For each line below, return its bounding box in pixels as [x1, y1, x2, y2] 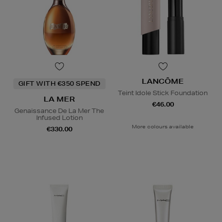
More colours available [132, 122, 194, 130]
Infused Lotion [36, 113, 83, 122]
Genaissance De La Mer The [14, 106, 104, 115]
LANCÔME [142, 76, 184, 86]
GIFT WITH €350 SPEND [18, 79, 101, 88]
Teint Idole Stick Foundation [118, 88, 208, 97]
